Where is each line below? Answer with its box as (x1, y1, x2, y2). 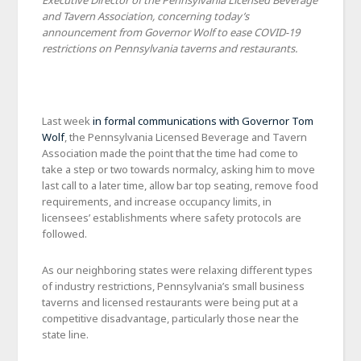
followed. (42, 226, 88, 242)
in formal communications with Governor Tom (93, 114, 314, 129)
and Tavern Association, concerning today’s (42, 9, 250, 24)
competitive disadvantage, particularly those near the (42, 311, 300, 326)
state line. (42, 327, 89, 342)
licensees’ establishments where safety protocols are (42, 210, 302, 226)
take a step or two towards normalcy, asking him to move (42, 162, 316, 177)
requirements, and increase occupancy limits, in (42, 194, 272, 210)
